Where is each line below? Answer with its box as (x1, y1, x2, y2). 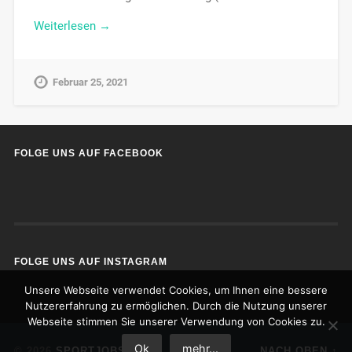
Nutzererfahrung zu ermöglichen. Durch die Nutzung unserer (25, 299, 327, 312)
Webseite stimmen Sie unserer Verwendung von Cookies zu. (27, 315, 325, 328)
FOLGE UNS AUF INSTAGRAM (13, 256, 167, 268)
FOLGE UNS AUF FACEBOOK (13, 148, 163, 159)
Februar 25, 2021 (52, 76, 128, 89)
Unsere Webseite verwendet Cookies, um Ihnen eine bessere (24, 284, 328, 296)
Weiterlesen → (33, 19, 111, 34)
